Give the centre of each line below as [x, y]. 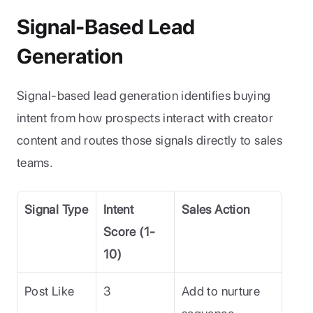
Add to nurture [221, 291]
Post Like [50, 291]
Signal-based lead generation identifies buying [144, 95]
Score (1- [130, 232]
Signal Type [56, 209]
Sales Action [216, 209]
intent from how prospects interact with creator [145, 118]
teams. [35, 162]
